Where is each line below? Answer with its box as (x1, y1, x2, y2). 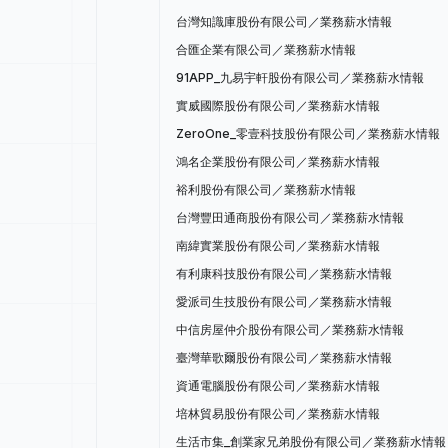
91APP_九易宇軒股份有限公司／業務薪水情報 (176, 70, 424, 85)
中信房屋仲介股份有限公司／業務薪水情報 (176, 322, 404, 337)
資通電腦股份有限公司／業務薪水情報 (176, 378, 380, 393)
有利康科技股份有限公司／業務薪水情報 (176, 266, 392, 281)
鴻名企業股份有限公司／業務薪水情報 (176, 154, 380, 169)
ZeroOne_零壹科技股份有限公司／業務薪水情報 (176, 126, 440, 141)
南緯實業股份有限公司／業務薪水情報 (176, 238, 380, 253)
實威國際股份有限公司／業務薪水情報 (176, 98, 380, 113)
